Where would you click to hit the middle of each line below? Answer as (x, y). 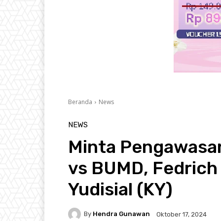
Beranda (80, 102)
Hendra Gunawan (121, 214)
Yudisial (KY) (120, 189)
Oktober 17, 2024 (182, 214)
